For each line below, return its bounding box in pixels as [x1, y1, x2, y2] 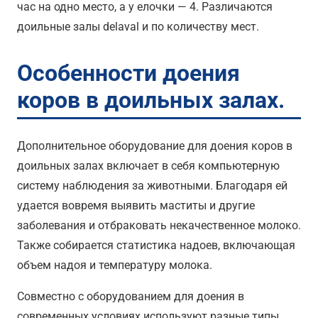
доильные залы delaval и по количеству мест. [17, 19, 259, 33]
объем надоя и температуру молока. [17, 258, 212, 272]
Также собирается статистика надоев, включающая [17, 238, 295, 252]
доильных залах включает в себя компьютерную [17, 158, 280, 172]
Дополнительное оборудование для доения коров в [17, 138, 292, 153]
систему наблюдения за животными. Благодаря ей [17, 178, 287, 192]
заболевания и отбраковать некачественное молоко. [17, 218, 301, 232]
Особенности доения [17, 59, 240, 87]
